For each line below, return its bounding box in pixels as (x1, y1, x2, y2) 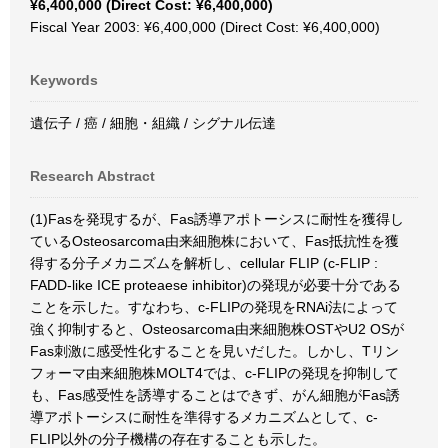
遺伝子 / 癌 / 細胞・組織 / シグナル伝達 (30, 115, 276, 131)
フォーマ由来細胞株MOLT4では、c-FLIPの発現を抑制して (30, 365, 399, 381)
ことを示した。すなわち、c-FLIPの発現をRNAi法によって (30, 299, 398, 315)
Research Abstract (30, 168, 155, 184)
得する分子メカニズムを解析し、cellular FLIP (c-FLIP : (30, 255, 378, 271)
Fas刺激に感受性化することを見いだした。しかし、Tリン (30, 343, 399, 359)
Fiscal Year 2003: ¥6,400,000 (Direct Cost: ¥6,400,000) (30, 19, 380, 35)
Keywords (30, 72, 98, 88)
